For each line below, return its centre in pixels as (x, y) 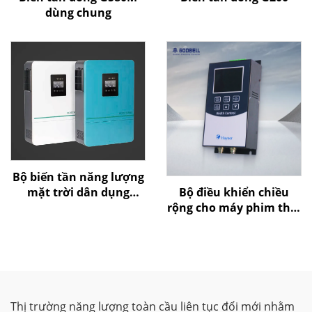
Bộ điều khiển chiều (234, 192)
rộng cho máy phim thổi (234, 208)
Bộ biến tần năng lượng (78, 177)
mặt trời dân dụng (78, 193)
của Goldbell (234, 223)
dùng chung (78, 13)
